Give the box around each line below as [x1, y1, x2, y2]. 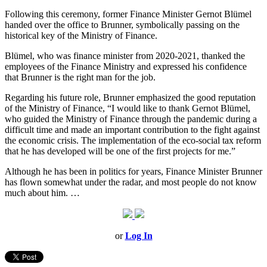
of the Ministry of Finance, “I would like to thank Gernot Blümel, [5, 103, 250, 114]
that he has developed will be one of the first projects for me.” [5, 146, 235, 157]
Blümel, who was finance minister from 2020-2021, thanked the [5, 51, 245, 61]
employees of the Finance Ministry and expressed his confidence [5, 61, 247, 72]
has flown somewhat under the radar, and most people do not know [5, 177, 257, 188]
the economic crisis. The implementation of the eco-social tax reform [5, 135, 261, 146]
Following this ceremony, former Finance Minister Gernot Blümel [5, 9, 252, 20]
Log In [125, 231, 153, 241]
